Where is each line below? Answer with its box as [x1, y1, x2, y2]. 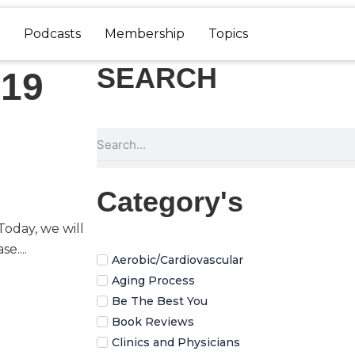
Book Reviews [112, 315, 194, 329]
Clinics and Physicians [112, 335, 240, 349]
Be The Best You [112, 294, 208, 308]
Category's [97, 185, 243, 218]
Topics [208, 26, 248, 41]
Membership [105, 26, 185, 41]
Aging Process [112, 273, 195, 288]
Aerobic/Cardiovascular [112, 253, 243, 267]
